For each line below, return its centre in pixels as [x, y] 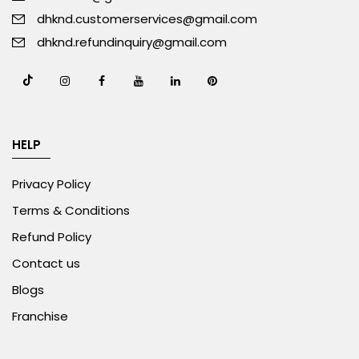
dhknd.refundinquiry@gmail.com [132, 42]
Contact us [46, 264]
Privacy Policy [51, 184]
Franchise [40, 317]
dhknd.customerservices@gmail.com [147, 19]
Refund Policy [52, 237]
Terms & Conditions [71, 211]
